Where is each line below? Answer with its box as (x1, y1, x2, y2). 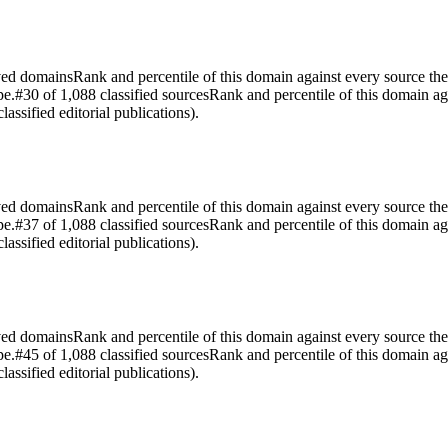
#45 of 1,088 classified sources (15, 345, 209, 363)
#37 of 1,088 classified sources (15, 215, 209, 233)
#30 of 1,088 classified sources (15, 85, 209, 103)
